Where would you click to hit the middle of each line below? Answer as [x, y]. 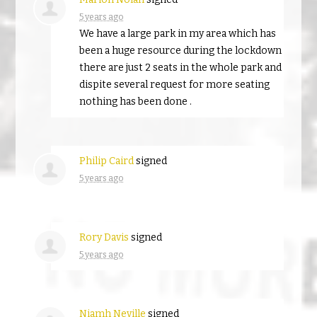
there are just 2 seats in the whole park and [181, 67]
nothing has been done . [136, 101]
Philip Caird [107, 161]
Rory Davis [104, 237]
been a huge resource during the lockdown [181, 50]
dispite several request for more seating [175, 84]
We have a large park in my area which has [178, 33]
